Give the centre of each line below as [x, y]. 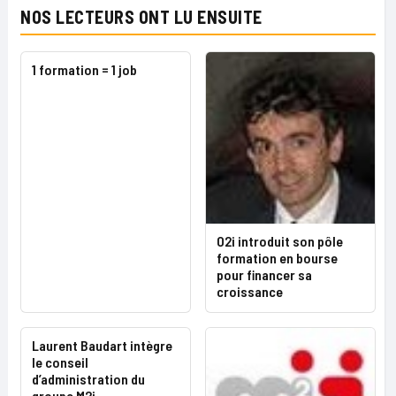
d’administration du [88, 378]
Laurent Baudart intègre [102, 345]
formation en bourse [277, 257]
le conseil [60, 362]
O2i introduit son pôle [280, 240]
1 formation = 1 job [84, 69]
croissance [250, 291]
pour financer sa [264, 274]
